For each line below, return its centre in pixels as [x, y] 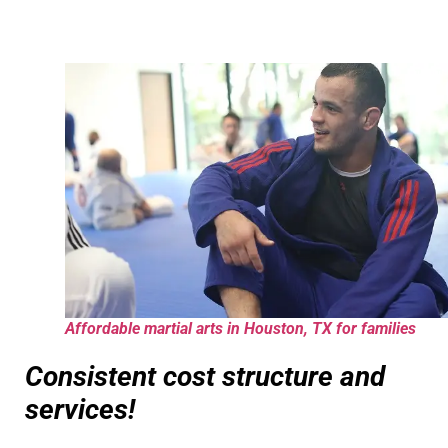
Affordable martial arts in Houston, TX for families [240, 328]
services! [80, 409]
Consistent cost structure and [205, 376]
